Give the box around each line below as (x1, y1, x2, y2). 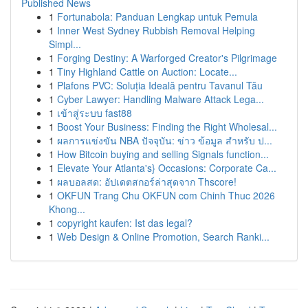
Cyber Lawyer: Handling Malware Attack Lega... (57, 92, 264, 106)
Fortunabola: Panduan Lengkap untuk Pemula (57, 10, 258, 23)
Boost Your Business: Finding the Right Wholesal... (57, 120, 277, 133)
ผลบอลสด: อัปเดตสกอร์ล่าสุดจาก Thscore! (57, 175, 236, 188)
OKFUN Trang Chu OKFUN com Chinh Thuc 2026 (57, 188, 275, 202)
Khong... (49, 202, 85, 216)
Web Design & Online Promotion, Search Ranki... (57, 230, 269, 243)
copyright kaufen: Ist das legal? (57, 216, 192, 230)
